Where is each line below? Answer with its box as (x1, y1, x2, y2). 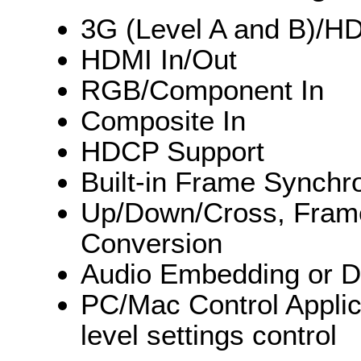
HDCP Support (81, 135, 264, 167)
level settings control (81, 319, 337, 351)
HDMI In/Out (81, 44, 237, 75)
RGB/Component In (81, 74, 324, 106)
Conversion (81, 227, 222, 259)
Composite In (81, 105, 246, 136)
